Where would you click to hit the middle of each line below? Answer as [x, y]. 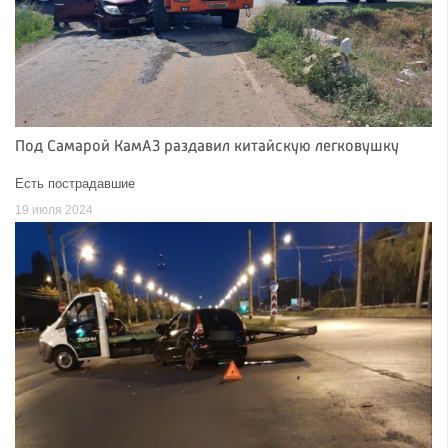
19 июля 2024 [54, 210]
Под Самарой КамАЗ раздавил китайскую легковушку [207, 147]
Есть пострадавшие [75, 184]
